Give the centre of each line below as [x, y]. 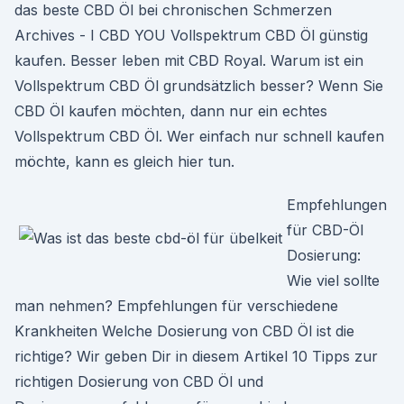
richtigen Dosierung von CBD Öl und [139, 381]
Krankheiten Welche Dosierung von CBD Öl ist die [184, 331]
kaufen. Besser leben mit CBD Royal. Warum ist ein [189, 60]
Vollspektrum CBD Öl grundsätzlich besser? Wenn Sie [199, 86]
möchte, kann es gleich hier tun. [124, 161]
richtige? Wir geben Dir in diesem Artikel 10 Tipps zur [196, 356]
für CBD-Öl [325, 230]
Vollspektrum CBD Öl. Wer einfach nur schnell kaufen [199, 136]
